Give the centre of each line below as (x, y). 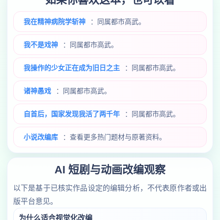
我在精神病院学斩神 (55, 22)
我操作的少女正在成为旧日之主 (72, 68)
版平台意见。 (35, 201)
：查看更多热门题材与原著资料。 (114, 137)
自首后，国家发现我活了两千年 (72, 114)
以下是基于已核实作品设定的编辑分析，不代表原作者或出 (110, 188)
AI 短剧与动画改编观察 (110, 170)
